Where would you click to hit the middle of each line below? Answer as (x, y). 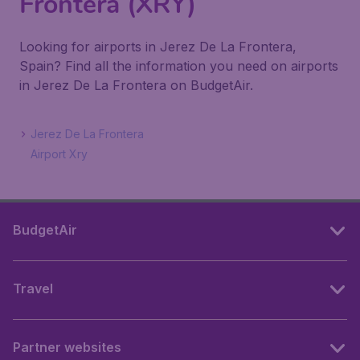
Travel (33, 288)
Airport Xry (59, 154)
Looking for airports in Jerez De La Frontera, (158, 47)
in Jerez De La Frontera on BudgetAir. (136, 85)
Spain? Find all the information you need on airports (179, 66)
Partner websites (67, 347)
